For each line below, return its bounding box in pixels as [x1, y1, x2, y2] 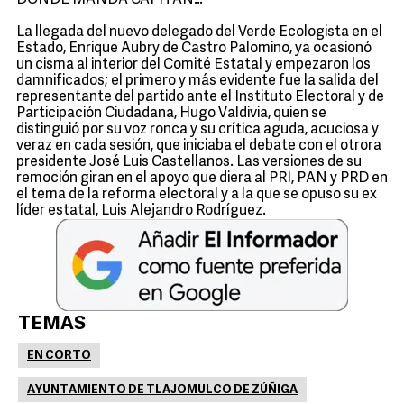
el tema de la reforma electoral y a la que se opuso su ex [16, 188, 377, 202]
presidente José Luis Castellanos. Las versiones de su [16, 155, 362, 170]
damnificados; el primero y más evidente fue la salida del [16, 74, 379, 88]
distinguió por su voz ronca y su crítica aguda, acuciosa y [16, 123, 379, 137]
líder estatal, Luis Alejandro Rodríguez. [16, 204, 266, 218]
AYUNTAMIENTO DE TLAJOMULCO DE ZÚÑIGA [27, 384, 298, 396]
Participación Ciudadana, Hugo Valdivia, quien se [16, 106, 326, 121]
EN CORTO [27, 350, 91, 362]
